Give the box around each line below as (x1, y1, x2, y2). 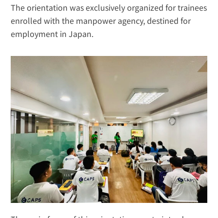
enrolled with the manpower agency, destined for (11, 15, 191, 26)
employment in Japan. (11, 28, 94, 39)
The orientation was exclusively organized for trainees (11, 1, 207, 13)
